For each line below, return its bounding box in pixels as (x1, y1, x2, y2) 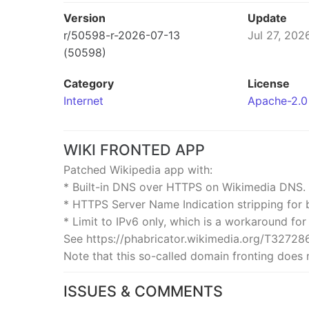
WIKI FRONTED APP (63, 141, 205, 159)
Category (63, 77, 114, 90)
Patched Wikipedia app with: (63, 163, 212, 177)
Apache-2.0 (247, 94, 308, 108)
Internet (63, 94, 103, 108)
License (247, 77, 290, 90)
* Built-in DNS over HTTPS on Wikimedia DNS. (63, 180, 306, 194)
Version (63, 11, 106, 25)
